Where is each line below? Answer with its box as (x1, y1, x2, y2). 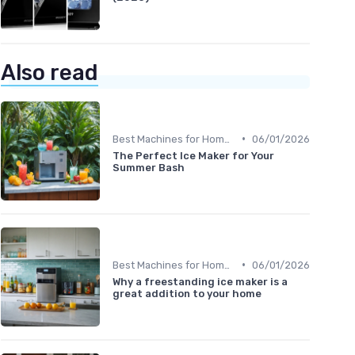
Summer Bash (113, 161, 185, 174)
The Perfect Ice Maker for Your (113, 149, 274, 162)
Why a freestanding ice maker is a (113, 275, 288, 288)
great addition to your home (113, 287, 261, 300)
